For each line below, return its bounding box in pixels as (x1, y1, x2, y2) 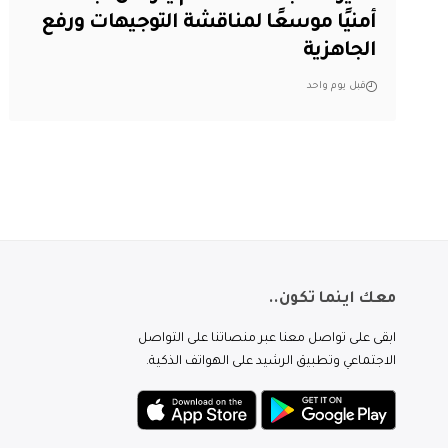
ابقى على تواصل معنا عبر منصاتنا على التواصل (138, 331, 396, 346)
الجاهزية (303, 41, 377, 64)
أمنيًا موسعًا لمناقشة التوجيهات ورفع (40, 13, 377, 36)
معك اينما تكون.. (267, 290, 396, 308)
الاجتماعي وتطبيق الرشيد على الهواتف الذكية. (146, 354, 396, 369)
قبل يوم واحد (306, 81, 366, 93)
